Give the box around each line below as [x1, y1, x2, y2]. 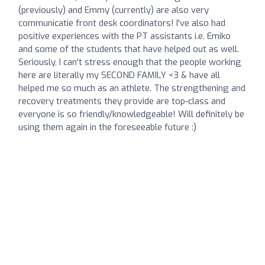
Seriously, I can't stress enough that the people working [18, 56, 241, 68]
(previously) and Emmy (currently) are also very [18, 4, 209, 16]
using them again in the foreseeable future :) [18, 121, 196, 133]
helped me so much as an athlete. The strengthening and [18, 82, 245, 94]
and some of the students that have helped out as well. [18, 43, 239, 55]
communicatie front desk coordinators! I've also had [18, 17, 225, 29]
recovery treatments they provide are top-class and [18, 95, 225, 107]
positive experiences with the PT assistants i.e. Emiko [18, 30, 231, 42]
